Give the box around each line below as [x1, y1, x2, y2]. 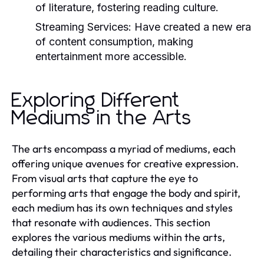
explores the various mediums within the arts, [12, 230, 225, 244]
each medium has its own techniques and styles [12, 200, 233, 214]
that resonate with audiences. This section [12, 215, 210, 229]
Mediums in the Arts [12, 108, 192, 128]
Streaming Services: [35, 20, 131, 33]
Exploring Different [12, 90, 180, 111]
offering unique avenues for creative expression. [12, 156, 239, 170]
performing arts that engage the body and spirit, [12, 186, 240, 200]
